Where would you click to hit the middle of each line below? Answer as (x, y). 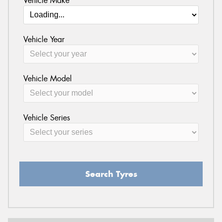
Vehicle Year (44, 39)
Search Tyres (111, 174)
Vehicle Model (47, 78)
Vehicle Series (46, 117)
